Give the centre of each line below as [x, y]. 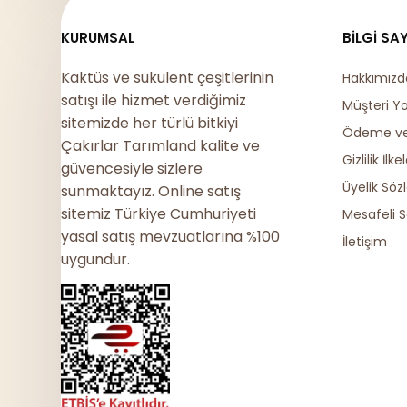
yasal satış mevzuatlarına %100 [171, 237]
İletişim [365, 242]
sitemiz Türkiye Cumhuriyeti [159, 214]
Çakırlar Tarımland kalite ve [161, 146]
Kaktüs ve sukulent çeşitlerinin [168, 78]
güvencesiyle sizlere [132, 169]
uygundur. [96, 259]
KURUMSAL [98, 38]
